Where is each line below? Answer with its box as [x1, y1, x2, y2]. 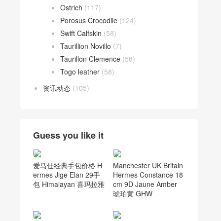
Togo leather [60, 67, 100, 76]
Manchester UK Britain [112, 160, 183, 170]
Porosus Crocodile [60, 15, 117, 25]
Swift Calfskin [60, 28, 102, 38]
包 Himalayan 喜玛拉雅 [33, 179, 105, 189]
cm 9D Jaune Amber [112, 179, 177, 189]
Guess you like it [33, 129, 104, 142]
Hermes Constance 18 [112, 169, 183, 180]
